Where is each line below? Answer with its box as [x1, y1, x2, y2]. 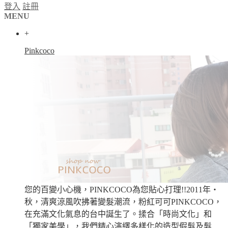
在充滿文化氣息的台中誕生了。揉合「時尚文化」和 [24, 210, 212, 218]
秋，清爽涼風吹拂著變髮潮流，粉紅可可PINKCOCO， [24, 197, 222, 206]
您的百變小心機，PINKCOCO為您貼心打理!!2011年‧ [24, 185, 219, 194]
